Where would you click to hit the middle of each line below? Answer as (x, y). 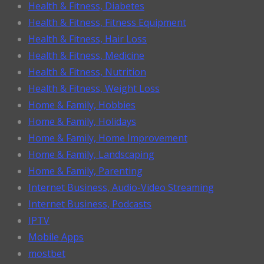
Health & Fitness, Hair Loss (88, 39)
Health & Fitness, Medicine (86, 55)
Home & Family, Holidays (82, 121)
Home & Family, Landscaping (91, 154)
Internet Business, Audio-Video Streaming (121, 187)
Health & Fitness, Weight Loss (94, 88)
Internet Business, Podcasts (90, 204)
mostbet (47, 253)
